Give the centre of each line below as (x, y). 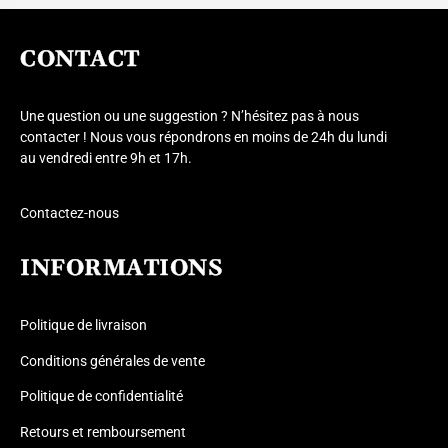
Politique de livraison (83, 326)
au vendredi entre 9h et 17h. (106, 158)
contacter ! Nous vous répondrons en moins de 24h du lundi (203, 137)
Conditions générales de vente (112, 361)
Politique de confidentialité (101, 397)
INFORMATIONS (121, 269)
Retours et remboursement (103, 432)
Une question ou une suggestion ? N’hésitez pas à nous (189, 116)
